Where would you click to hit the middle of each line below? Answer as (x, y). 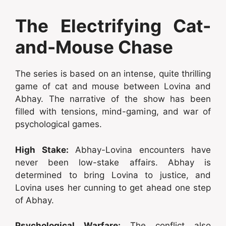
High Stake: (42, 150)
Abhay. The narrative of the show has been (113, 99)
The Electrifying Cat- (113, 26)
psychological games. (59, 124)
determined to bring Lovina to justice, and (113, 175)
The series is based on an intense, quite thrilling (113, 74)
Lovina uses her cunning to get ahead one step (113, 187)
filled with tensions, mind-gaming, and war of (113, 112)
